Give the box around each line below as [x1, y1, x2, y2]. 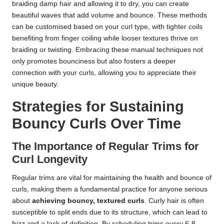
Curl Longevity [12, 153, 87, 166]
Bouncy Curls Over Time [12, 115, 181, 132]
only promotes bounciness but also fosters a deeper [12, 57, 176, 65]
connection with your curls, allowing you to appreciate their [12, 69, 196, 77]
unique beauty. [12, 80, 58, 88]
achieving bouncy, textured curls [32, 197, 144, 205]
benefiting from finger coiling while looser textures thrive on [12, 34, 198, 42]
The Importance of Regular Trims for [12, 140, 199, 153]
